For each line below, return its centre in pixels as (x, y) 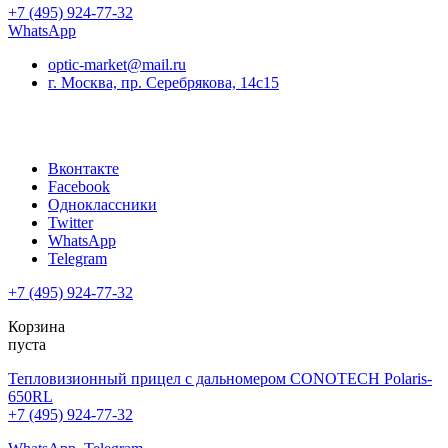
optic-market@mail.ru (117, 65)
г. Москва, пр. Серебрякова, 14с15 (163, 83)
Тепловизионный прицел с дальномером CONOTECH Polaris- (220, 379)
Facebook (79, 187)
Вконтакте (83, 169)
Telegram (77, 259)
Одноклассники (102, 205)
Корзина (36, 327)
